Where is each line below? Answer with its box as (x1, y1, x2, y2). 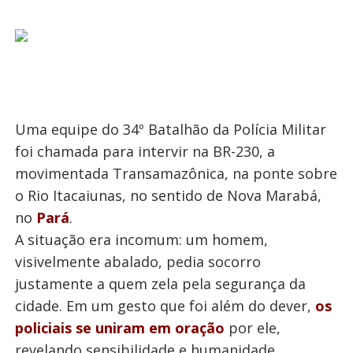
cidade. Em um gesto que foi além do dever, (14, 296, 315, 315)
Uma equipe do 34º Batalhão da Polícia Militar (14, 120, 326, 139)
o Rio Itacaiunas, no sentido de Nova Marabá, (14, 186, 321, 205)
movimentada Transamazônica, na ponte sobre (14, 164, 337, 183)
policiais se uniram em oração (14, 318, 225, 337)
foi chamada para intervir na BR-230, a (14, 142, 275, 161)
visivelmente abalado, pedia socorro (14, 252, 261, 271)
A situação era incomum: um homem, (14, 230, 268, 249)
